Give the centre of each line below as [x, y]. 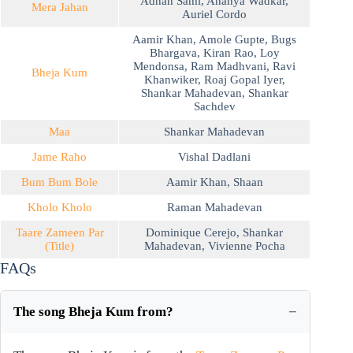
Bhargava [173, 53]
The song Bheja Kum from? [93, 312]
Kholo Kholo [59, 208]
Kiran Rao [228, 53]
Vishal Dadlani [214, 157]
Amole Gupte [232, 40]
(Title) [59, 246]
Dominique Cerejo [191, 233]
